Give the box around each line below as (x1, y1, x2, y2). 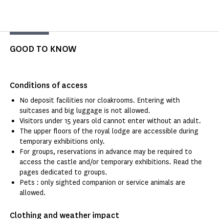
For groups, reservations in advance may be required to (20, 147, 192, 157)
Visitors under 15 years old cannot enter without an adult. (20, 116, 201, 126)
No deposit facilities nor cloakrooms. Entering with (20, 96, 180, 106)
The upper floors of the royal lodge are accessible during (20, 127, 198, 136)
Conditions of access (10, 80, 88, 91)
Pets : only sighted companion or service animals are (20, 178, 185, 188)
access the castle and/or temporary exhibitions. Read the (20, 157, 202, 167)
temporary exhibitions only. (20, 137, 105, 147)
